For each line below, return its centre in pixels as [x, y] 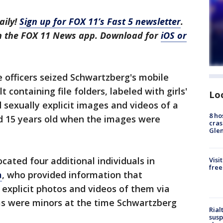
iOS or [174, 35]
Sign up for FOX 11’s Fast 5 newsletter [100, 21]
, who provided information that [72, 175]
